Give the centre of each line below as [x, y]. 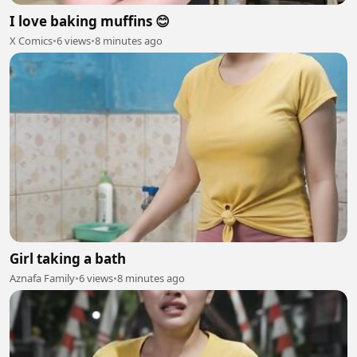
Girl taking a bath [68, 259]
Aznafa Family [42, 278]
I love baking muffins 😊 [90, 21]
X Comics [31, 40]
